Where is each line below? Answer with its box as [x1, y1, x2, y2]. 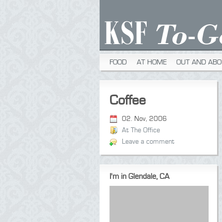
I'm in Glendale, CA [109, 172, 169, 181]
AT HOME [136, 58, 166, 66]
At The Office [121, 126, 160, 134]
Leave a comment [121, 138, 174, 146]
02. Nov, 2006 [121, 115, 167, 123]
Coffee [109, 93, 146, 108]
